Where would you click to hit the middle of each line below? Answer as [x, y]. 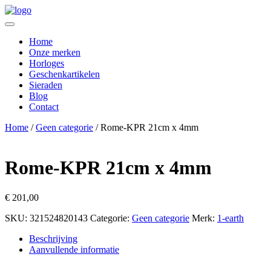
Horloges [47, 63]
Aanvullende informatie [74, 249]
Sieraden [46, 85]
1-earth [230, 218]
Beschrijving [53, 238]
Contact [44, 107]
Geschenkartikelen [64, 74]
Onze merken [55, 52]
